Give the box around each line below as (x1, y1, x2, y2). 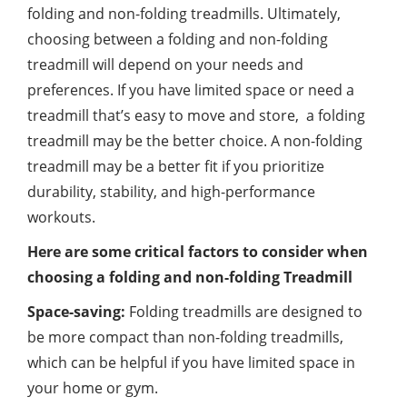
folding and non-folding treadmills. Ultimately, (27, 3, 341, 24)
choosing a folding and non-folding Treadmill (27, 266, 352, 287)
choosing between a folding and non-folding (27, 28, 328, 49)
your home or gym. (27, 377, 158, 398)
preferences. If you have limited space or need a (27, 79, 354, 100)
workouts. (27, 206, 95, 227)
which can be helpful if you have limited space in (27, 352, 355, 372)
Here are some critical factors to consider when (27, 241, 368, 262)
